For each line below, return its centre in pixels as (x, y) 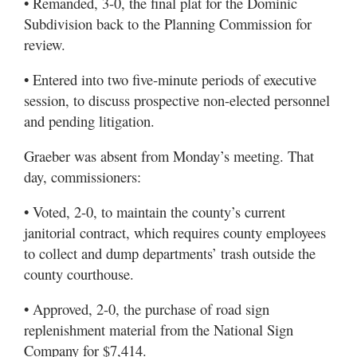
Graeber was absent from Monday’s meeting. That (169, 156)
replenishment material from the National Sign (159, 330)
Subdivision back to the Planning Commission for (168, 24)
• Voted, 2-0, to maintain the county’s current (155, 212)
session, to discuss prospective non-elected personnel (177, 100)
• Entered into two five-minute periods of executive (170, 80)
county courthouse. (79, 274)
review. (45, 45)
